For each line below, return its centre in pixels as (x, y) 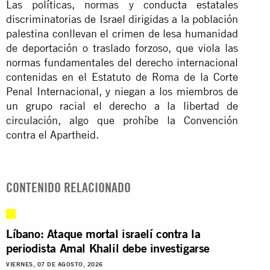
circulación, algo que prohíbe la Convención (122, 120)
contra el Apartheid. (52, 134)
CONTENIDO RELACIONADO (68, 187)
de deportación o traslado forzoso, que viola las (122, 48)
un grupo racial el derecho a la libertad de (122, 105)
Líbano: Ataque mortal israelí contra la (103, 233)
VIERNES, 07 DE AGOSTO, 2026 (55, 264)
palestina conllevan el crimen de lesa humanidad (122, 33)
